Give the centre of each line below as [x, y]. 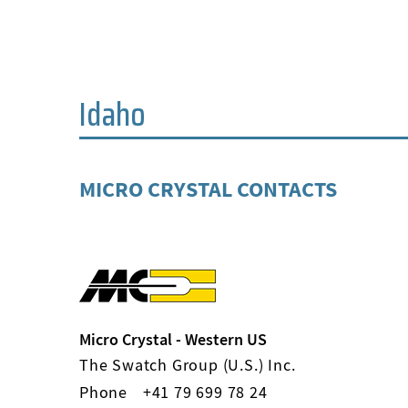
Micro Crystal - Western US [173, 339]
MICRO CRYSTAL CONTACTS [208, 189]
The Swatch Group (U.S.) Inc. [188, 365]
